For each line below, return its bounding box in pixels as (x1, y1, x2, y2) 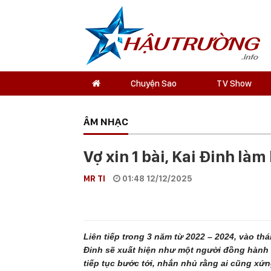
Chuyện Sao (130, 78, 177, 89)
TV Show (217, 78, 252, 89)
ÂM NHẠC (83, 116, 128, 128)
